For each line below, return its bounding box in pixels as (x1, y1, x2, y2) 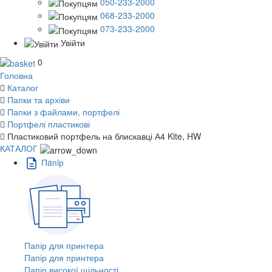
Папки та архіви (7, 93, 70, 106)
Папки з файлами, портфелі (7, 106, 120, 118)
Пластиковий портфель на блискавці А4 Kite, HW (7, 130, 201, 143)
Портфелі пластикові (7, 118, 90, 131)
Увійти (61, 36, 85, 49)
